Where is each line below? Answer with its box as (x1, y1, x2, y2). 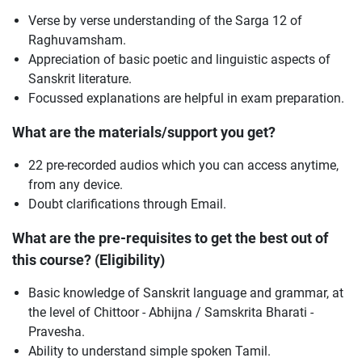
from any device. (28, 176, 123, 192)
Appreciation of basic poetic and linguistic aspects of (28, 51, 330, 67)
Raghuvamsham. (28, 32, 126, 48)
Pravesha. (28, 323, 85, 339)
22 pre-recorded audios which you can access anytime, (28, 157, 339, 173)
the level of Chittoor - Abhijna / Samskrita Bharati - (28, 304, 314, 320)
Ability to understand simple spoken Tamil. (28, 343, 271, 359)
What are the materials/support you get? (12, 123, 276, 141)
